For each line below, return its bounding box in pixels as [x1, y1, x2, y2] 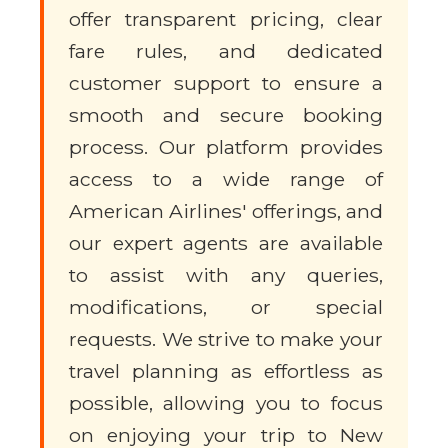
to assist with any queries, [69, 263, 383, 288]
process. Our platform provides [69, 135, 383, 160]
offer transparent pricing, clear [69, 7, 383, 32]
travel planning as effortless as [69, 359, 383, 384]
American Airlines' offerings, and [69, 199, 383, 224]
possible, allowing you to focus [69, 391, 383, 416]
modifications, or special [69, 295, 383, 320]
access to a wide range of [69, 167, 383, 192]
